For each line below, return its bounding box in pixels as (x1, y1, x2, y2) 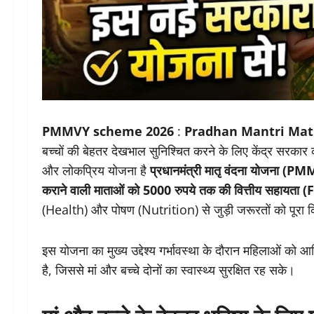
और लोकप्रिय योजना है (42, 162, 150, 179)
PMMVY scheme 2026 (42, 123, 174, 140)
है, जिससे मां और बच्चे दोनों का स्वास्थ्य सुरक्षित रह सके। (42, 261, 295, 279)
